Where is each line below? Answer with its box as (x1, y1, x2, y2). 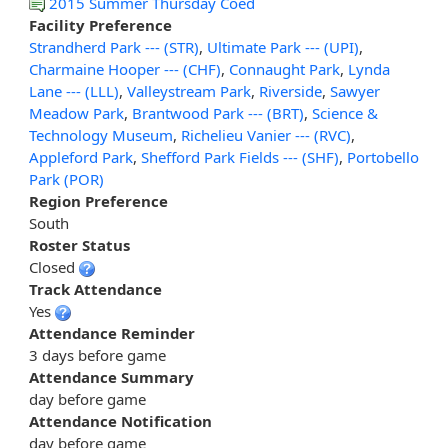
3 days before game (29, 345, 166, 366)
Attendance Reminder (29, 323, 195, 344)
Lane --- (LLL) (29, 81, 119, 102)
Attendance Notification (29, 411, 212, 432)
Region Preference (29, 191, 168, 212)
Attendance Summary (29, 367, 194, 388)
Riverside (259, 81, 322, 102)
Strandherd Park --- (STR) (29, 37, 199, 58)
